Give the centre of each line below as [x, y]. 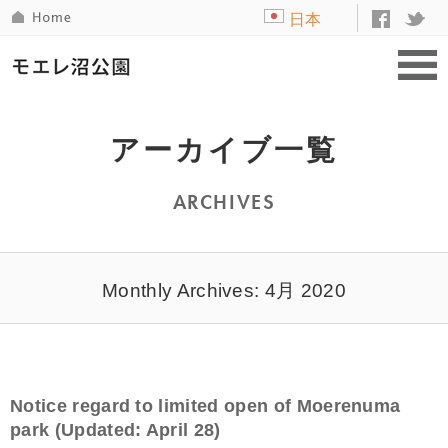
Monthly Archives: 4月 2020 [224, 290]
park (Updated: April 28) [115, 430]
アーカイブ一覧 [224, 150]
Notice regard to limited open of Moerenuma [205, 406]
